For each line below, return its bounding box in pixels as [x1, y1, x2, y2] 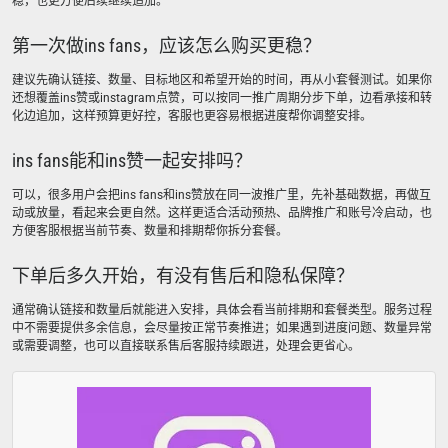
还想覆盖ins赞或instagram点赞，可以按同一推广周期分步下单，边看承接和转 [12, 91, 432, 105]
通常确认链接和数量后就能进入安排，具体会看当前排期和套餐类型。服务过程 [12, 303, 432, 317]
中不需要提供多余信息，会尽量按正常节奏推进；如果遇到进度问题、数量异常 [12, 321, 432, 335]
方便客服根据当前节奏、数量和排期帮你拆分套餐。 [12, 224, 288, 238]
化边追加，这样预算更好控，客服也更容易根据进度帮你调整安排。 [12, 109, 372, 123]
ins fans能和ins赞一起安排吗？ [12, 150, 252, 171]
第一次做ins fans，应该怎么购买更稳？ [12, 35, 321, 56]
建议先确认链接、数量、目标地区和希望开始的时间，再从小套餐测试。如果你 [12, 73, 432, 87]
